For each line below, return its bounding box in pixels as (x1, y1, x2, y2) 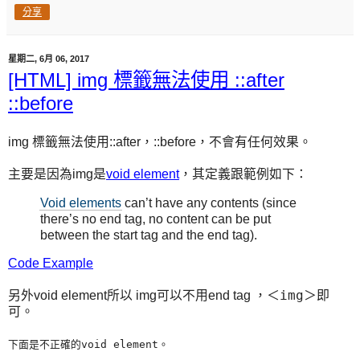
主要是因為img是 (8, 166, 106, 181)
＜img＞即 (267, 288, 329, 304)
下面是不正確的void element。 (8, 338, 169, 351)
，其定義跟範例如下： (179, 166, 308, 181)
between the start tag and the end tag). (40, 227, 257, 242)
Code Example (8, 256, 93, 271)
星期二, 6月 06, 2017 (8, 53, 89, 63)
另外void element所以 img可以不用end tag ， (8, 288, 267, 303)
